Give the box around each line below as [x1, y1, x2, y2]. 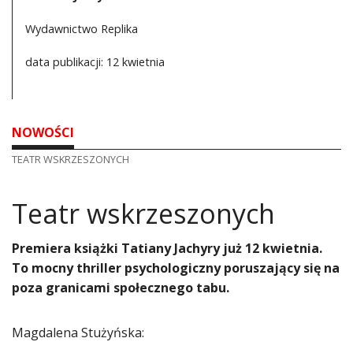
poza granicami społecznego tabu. [12, 279, 229, 297]
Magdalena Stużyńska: [12, 324, 144, 342]
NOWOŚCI [12, 124, 74, 142]
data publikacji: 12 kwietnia [25, 54, 165, 70]
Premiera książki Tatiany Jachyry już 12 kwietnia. [12, 240, 322, 258]
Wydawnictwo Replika [25, 21, 138, 37]
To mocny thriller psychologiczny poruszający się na [12, 259, 340, 277]
